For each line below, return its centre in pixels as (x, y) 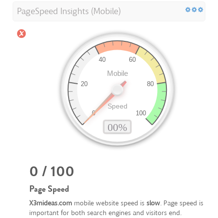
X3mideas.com (51, 203)
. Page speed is (182, 203)
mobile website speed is (109, 203)
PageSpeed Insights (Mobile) (69, 11)
